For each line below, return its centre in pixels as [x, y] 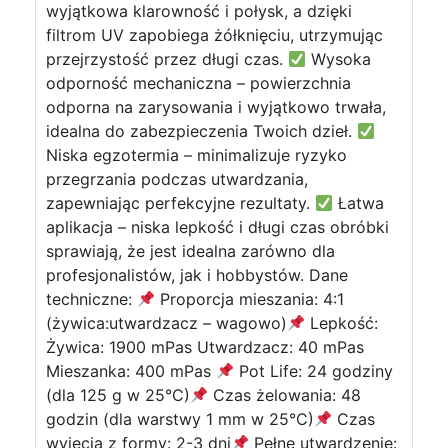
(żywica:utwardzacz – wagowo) [166, 323]
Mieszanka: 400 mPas [131, 371]
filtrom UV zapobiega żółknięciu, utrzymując [214, 35]
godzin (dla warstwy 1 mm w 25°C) [180, 419]
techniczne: [91, 299]
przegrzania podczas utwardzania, [177, 179]
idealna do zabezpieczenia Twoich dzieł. [201, 131]
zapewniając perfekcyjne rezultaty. [180, 203]
